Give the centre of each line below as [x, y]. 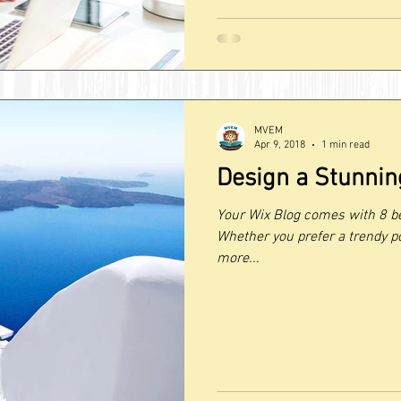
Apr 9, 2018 [280, 145]
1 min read [346, 145]
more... [238, 258]
